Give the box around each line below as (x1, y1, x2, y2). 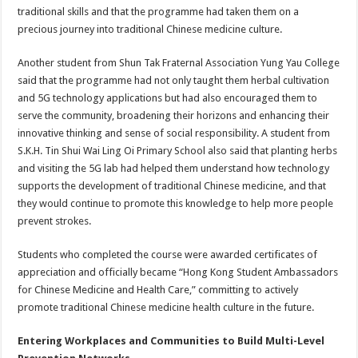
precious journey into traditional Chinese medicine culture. (18, 23, 283, 35)
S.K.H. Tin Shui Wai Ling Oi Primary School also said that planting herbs (18, 145, 338, 157)
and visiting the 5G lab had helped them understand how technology (18, 162, 330, 174)
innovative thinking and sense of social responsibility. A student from (18, 127, 331, 139)
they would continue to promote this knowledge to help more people (18, 197, 334, 209)
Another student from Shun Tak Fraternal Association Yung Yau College (18, 57, 340, 69)
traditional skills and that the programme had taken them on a (18, 6, 300, 18)
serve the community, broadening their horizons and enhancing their (18, 109, 330, 121)
